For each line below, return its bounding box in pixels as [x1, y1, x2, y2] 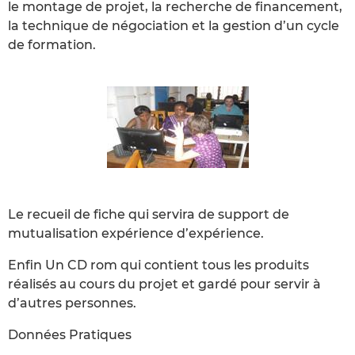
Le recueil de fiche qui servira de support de [8, 206, 289, 222]
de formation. [8, 36, 96, 52]
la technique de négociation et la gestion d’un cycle [8, 17, 339, 33]
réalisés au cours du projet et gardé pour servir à [8, 276, 321, 292]
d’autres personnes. [8, 295, 136, 311]
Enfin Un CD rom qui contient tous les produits [8, 257, 309, 273]
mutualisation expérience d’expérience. [8, 225, 264, 241]
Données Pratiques [8, 326, 132, 342]
